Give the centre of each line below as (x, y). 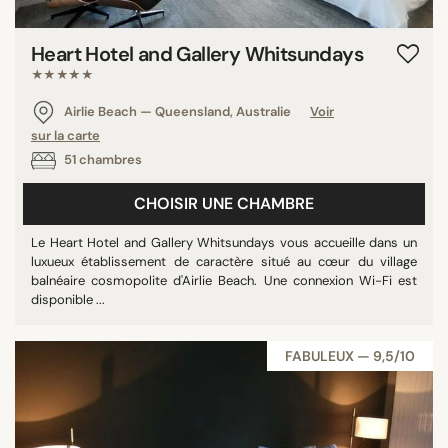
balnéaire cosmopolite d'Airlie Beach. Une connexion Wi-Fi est (224, 280)
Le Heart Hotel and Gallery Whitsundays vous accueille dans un (224, 242)
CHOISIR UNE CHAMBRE (224, 203)
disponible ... (68, 299)
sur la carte (65, 135)
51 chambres (101, 159)
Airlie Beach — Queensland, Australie (177, 111)
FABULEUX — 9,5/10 (350, 355)
